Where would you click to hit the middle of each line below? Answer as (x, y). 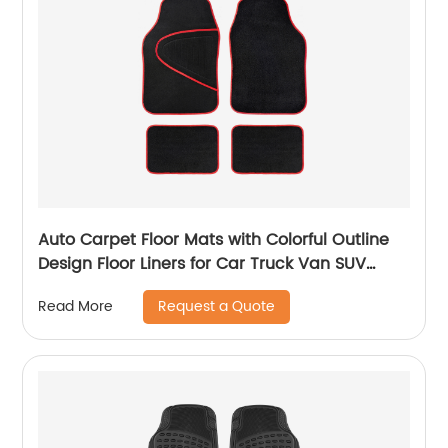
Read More (76, 307)
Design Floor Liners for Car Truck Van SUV (114, 263)
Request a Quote (217, 306)
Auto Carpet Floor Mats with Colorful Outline (214, 239)
